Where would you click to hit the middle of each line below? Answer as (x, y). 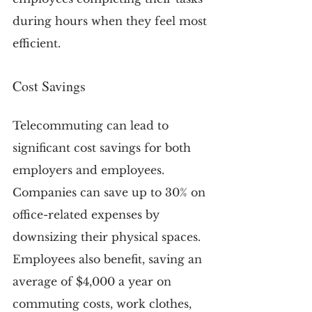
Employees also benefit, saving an (109, 259)
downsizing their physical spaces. (108, 236)
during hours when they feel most (111, 21)
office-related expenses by (88, 214)
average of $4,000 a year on (94, 281)
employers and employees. (90, 170)
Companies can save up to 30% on (111, 192)
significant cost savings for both (103, 147)
